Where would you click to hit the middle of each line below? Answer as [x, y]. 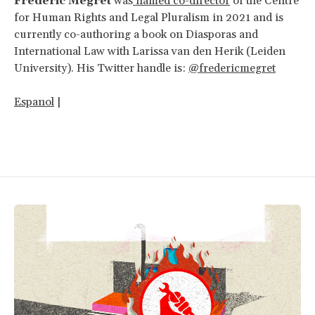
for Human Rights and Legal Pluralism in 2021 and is [149, 17]
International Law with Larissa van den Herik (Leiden [150, 51]
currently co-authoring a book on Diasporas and [136, 34]
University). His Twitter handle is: [101, 68]
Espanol [34, 102]
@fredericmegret [232, 68]
